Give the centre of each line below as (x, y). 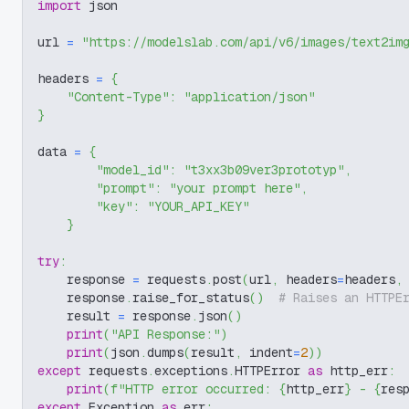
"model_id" (132, 170)
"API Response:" (165, 334)
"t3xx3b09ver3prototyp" (264, 170)
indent (267, 352)
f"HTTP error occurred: (194, 389)
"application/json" (249, 97)
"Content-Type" (118, 97)
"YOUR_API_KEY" (198, 206)
